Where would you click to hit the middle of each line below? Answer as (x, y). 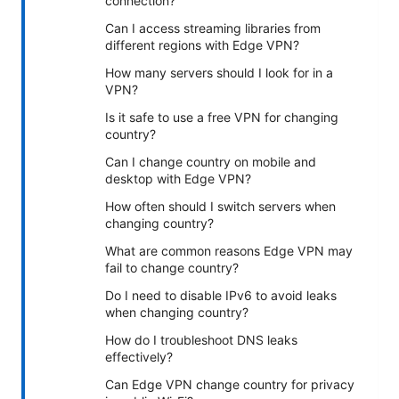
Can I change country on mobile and (211, 162)
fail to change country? (172, 268)
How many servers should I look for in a (219, 73)
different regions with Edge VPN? (202, 45)
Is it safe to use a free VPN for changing (222, 118)
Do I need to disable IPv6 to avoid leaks (221, 296)
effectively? (139, 357)
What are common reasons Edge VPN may (229, 251)
